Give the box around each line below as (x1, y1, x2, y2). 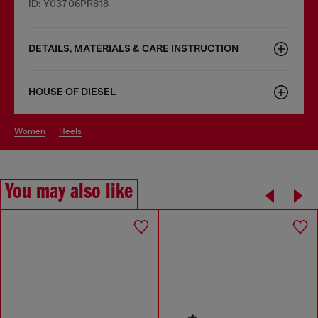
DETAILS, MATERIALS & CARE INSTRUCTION (28, 42, 238, 55)
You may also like (5, 180, 133, 204)
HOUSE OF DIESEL (28, 85, 116, 98)
